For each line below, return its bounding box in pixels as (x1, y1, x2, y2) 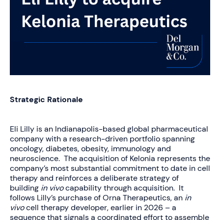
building (10, 182, 41, 193)
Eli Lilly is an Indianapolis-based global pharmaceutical (10, 123, 208, 134)
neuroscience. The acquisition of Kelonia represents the (10, 153, 210, 164)
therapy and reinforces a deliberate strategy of (10, 172, 179, 183)
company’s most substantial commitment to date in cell (10, 163, 210, 173)
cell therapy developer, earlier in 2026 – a (24, 202, 176, 213)
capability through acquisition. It (63, 182, 184, 193)
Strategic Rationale (10, 94, 85, 105)
